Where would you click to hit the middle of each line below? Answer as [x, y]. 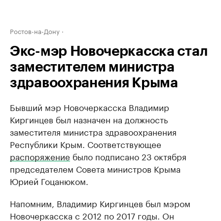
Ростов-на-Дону [35, 31]
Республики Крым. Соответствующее [86, 144]
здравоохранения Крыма [94, 83]
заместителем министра [92, 67]
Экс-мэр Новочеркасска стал [109, 51]
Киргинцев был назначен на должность [89, 119]
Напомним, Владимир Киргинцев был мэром [100, 203]
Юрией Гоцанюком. [49, 181]
